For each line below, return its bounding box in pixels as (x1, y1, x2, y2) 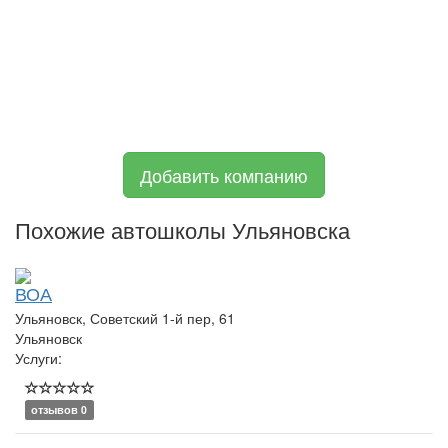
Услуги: (15, 347, 62, 368)
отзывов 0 (31, 401, 88, 417)
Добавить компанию (140, 161, 308, 188)
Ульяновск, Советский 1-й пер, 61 (15, 307, 235, 328)
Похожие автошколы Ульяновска (15, 213, 350, 245)
